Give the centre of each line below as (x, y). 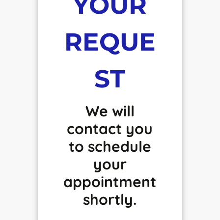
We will (110, 111)
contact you (110, 129)
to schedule (110, 146)
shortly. (110, 199)
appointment (110, 182)
